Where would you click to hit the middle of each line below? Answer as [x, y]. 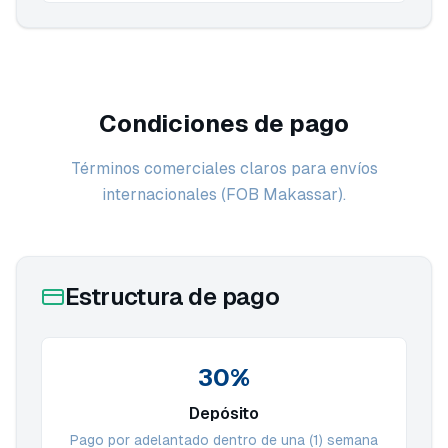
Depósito [224, 413]
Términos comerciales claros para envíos [224, 168]
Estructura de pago [172, 296]
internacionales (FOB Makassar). [224, 194]
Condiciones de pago [224, 123]
